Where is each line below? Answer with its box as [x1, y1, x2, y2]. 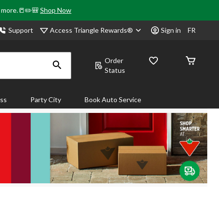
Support [8, 26, 33, 34]
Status [105, 66, 125, 74]
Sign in [161, 26, 181, 34]
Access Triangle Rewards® [50, 25, 134, 34]
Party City [30, 95, 61, 104]
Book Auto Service [85, 95, 141, 104]
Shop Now [40, 6, 71, 14]
